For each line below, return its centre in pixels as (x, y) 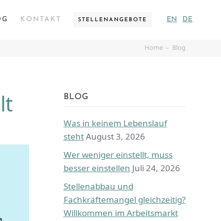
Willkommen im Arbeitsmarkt (121, 213)
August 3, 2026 (115, 136)
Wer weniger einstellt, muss (118, 154)
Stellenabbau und (98, 186)
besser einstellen (97, 168)
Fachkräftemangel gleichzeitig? (124, 199)
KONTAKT (41, 19)
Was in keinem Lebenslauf (115, 123)
